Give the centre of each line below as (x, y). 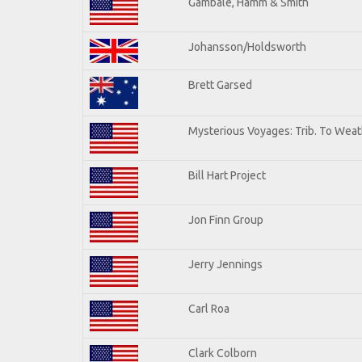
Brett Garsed (220, 84)
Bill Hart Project (227, 175)
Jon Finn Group (226, 219)
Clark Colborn (223, 353)
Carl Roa (209, 308)
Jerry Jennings (225, 264)
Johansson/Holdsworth (247, 46)
